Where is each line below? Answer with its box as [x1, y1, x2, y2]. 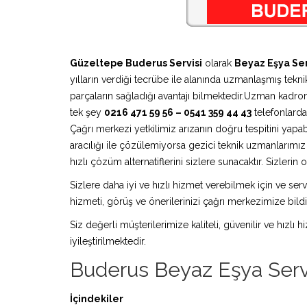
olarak [202, 58, 234, 69]
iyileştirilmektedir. [70, 236, 146, 247]
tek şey [70, 107, 104, 118]
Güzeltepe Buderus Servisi [70, 58, 202, 69]
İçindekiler [70, 293, 123, 304]
